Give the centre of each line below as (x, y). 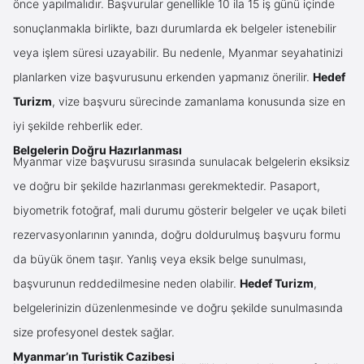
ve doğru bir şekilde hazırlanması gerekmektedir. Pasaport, (167, 185)
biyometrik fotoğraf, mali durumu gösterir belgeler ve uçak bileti (180, 210)
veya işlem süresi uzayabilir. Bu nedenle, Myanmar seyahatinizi (178, 52)
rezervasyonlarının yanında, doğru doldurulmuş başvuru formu (177, 234)
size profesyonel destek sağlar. (94, 331)
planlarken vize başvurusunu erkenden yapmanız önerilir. (163, 76)
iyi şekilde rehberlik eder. (78, 125)
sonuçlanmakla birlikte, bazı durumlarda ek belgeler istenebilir (175, 28)
